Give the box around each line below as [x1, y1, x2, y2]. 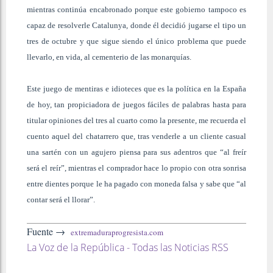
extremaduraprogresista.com [71, 226, 163, 238]
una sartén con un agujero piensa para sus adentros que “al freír [27, 147, 246, 157]
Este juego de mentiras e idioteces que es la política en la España [27, 83, 246, 93]
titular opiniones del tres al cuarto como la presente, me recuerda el [27, 115, 246, 125]
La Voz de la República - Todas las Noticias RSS [27, 240, 229, 254]
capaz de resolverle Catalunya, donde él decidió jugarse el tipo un [27, 20, 246, 30]
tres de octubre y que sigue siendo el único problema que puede [27, 36, 246, 46]
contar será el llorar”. [27, 194, 95, 204]
